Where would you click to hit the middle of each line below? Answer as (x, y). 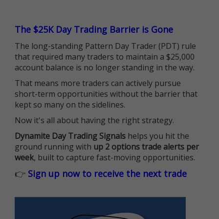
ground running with (54, 146)
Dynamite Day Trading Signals (70, 136)
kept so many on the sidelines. (70, 104)
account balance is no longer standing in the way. (105, 67)
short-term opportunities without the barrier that (106, 94)
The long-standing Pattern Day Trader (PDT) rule (105, 46)
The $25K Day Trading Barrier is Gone (94, 29)
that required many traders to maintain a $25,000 (105, 56)
